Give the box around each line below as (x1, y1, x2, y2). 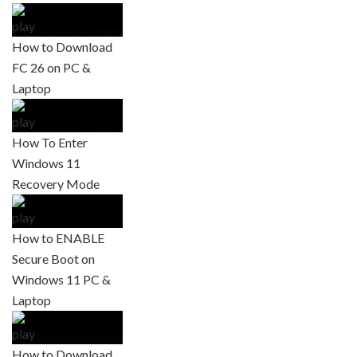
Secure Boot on (12, 250, 95, 266)
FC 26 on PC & (12, 59, 91, 75)
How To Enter (12, 134, 88, 150)
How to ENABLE (12, 229, 104, 245)
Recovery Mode (12, 175, 100, 191)
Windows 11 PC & (12, 271, 111, 287)
